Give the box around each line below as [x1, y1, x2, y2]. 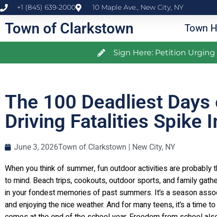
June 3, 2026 [14, 142, 58, 152]
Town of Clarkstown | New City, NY [58, 142, 175, 152]
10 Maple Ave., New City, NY [93, 3, 184, 12]
